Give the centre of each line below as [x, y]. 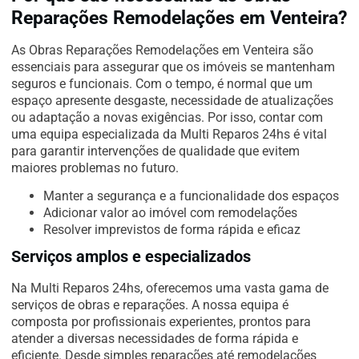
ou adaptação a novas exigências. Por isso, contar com [167, 117]
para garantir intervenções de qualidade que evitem [155, 151]
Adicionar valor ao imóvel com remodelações [170, 213]
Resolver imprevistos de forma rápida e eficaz [172, 230]
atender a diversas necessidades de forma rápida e [155, 339]
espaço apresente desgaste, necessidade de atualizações [172, 100]
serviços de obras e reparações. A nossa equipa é [150, 305]
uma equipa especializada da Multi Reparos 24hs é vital [169, 134]
